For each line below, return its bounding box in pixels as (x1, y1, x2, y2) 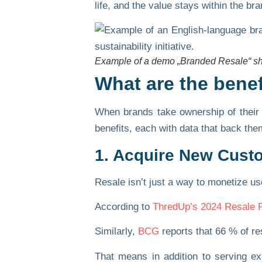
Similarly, (95, 226, 138, 237)
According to (95, 201, 153, 212)
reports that (159, 226, 215, 237)
